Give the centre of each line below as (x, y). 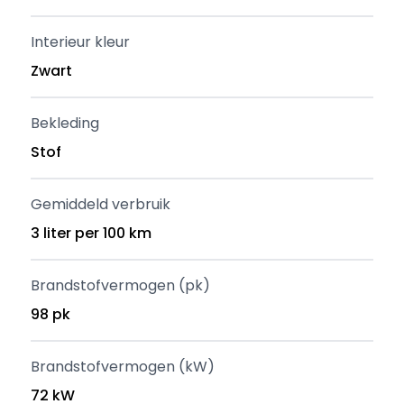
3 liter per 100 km (92, 233)
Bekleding (65, 123)
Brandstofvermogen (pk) (121, 285)
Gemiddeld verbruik (101, 204)
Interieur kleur (81, 42)
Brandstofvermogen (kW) (123, 367)
